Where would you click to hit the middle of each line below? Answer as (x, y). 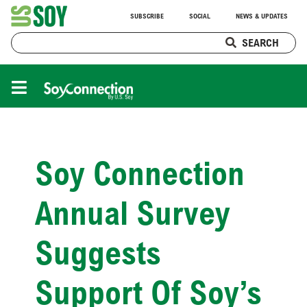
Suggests (98, 253)
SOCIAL (200, 16)
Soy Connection (140, 173)
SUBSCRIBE (147, 16)
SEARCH (260, 42)
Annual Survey (133, 213)
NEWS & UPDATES (262, 16)
